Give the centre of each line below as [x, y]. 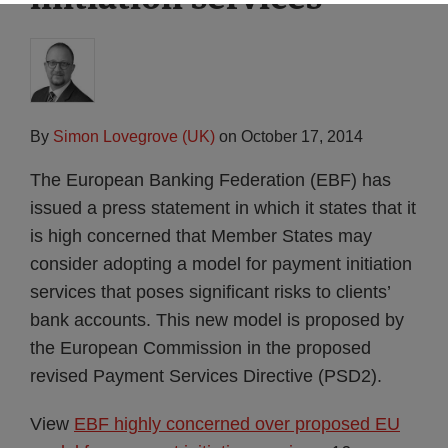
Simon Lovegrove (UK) [134, 136]
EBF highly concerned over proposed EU [237, 424]
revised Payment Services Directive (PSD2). [206, 376]
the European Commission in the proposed [200, 348]
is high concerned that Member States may [201, 236]
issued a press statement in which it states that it [223, 208]
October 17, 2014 [302, 136]
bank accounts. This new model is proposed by [217, 320]
